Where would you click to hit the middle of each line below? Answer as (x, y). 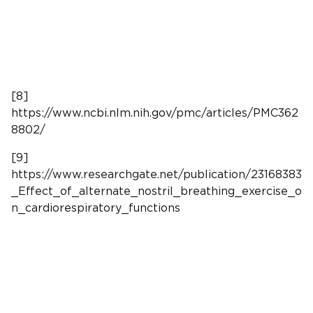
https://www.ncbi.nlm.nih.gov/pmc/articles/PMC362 (155, 113)
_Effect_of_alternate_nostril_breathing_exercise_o (156, 191)
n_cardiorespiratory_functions (96, 208)
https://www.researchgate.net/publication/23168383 (156, 174)
